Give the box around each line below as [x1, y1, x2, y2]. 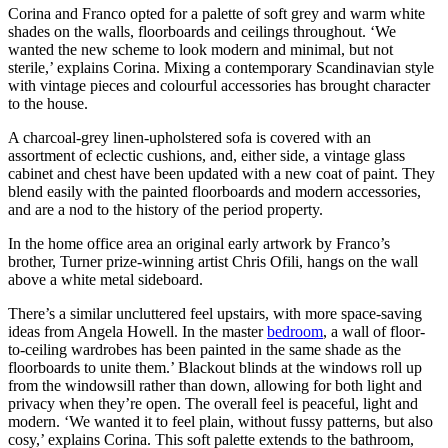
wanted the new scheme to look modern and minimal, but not [8, 41, 393, 59]
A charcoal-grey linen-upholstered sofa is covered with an [8, 129, 371, 147]
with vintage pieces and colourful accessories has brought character [8, 77, 430, 95]
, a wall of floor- [323, 323, 425, 341]
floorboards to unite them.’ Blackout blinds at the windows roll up [8, 359, 422, 377]
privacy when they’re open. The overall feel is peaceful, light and [8, 395, 418, 413]
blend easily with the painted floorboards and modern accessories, [8, 183, 421, 201]
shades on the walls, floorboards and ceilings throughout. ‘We [8, 23, 396, 41]
